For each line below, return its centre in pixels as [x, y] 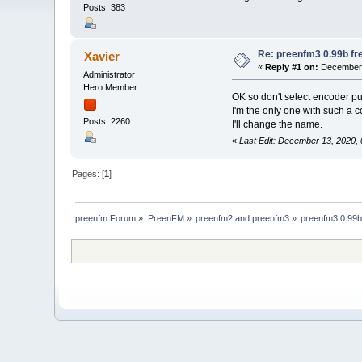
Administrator [109, 74]
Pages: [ [88, 173]
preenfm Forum [106, 218]
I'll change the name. [277, 124]
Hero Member [111, 87]
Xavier [101, 56]
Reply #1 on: [292, 67]
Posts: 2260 [107, 121]
